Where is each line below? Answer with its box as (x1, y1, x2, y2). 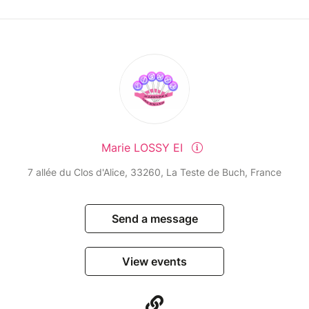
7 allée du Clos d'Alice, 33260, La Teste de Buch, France (28, 166, 281, 179)
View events (122, 255, 187, 269)
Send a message (111, 212, 198, 226)
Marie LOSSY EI (101, 141, 186, 155)
